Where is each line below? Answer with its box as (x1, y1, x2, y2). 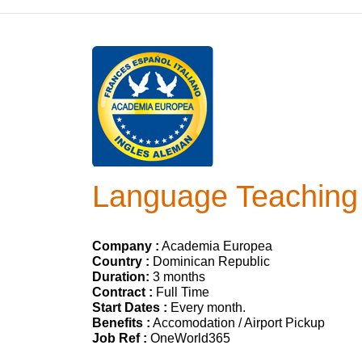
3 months (149, 270, 205, 284)
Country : (92, 255, 149, 268)
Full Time (153, 285, 209, 299)
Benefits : (92, 316, 150, 330)
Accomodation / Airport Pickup (150, 316, 325, 330)
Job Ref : (92, 331, 147, 345)
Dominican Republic (149, 255, 270, 268)
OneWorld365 (147, 331, 230, 345)
